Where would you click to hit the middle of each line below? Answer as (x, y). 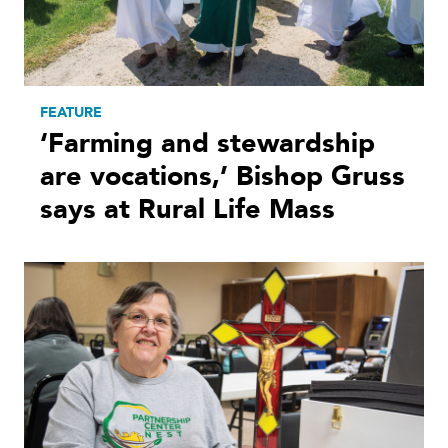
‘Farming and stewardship (207, 144)
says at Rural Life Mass (187, 210)
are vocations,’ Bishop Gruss (222, 177)
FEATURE (71, 113)
